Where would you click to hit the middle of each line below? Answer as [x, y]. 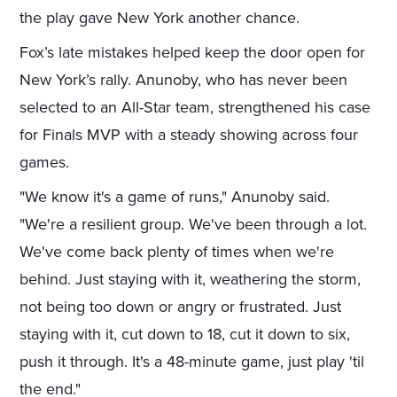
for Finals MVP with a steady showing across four [189, 135]
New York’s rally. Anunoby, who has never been [184, 80]
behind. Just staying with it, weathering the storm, [191, 280]
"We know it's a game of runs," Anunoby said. [175, 197]
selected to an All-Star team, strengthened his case [195, 108]
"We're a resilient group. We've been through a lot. [194, 225]
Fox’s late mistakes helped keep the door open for [193, 53]
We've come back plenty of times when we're [177, 252]
